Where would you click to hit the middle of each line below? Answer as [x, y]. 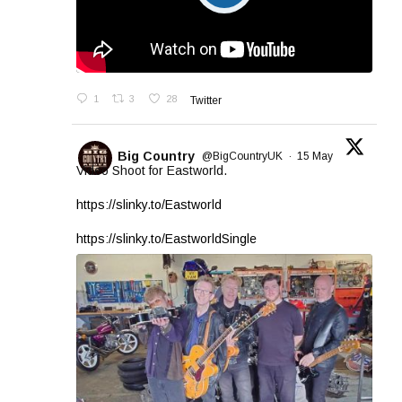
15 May [316, 157]
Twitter [205, 100]
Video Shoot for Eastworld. [152, 170]
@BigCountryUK [242, 157]
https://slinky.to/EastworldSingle [166, 238]
